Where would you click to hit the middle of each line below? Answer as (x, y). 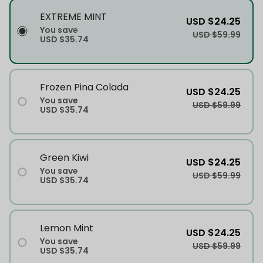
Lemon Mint (67, 228)
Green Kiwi (64, 157)
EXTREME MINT (73, 16)
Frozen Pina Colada (84, 87)
